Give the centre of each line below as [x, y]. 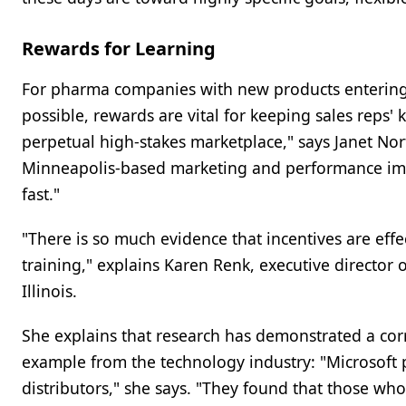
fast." [41, 194]
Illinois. [49, 291]
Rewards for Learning [119, 48]
